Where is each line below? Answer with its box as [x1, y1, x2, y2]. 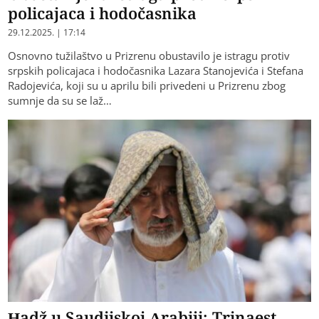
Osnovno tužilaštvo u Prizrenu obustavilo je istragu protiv [8, 48, 291, 63]
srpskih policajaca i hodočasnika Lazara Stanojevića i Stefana [8, 63, 304, 78]
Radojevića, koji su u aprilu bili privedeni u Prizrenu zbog [8, 78, 286, 93]
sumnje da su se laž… [8, 93, 113, 108]
